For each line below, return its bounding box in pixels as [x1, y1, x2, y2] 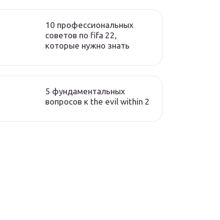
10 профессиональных [45, 20, 134, 29]
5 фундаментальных [45, 86, 125, 96]
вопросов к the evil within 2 [45, 97, 150, 106]
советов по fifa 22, [45, 30, 117, 40]
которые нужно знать [45, 41, 130, 50]
